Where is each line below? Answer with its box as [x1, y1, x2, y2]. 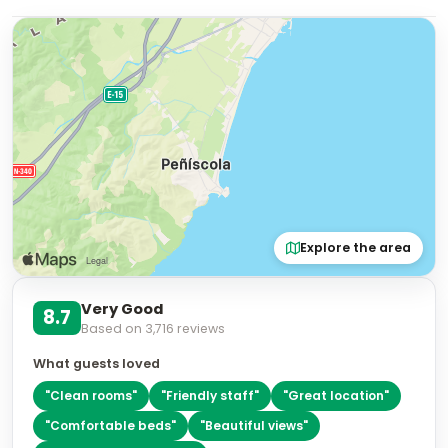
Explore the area [300, 239, 411, 256]
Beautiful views [205, 417, 303, 434]
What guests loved [33, 355, 160, 372]
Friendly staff [166, 387, 254, 404]
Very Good [81, 299, 163, 319]
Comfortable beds [50, 417, 171, 434]
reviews [174, 320, 225, 337]
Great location [288, 387, 384, 404]
